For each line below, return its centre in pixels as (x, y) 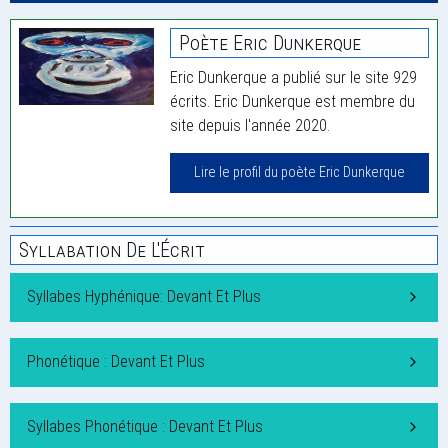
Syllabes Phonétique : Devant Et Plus (145, 427)
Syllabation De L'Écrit (112, 250)
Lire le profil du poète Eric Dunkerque (300, 173)
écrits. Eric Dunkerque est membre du (293, 102)
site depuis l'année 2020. (250, 126)
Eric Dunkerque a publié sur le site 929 (294, 78)
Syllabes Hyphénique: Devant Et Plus (144, 297)
